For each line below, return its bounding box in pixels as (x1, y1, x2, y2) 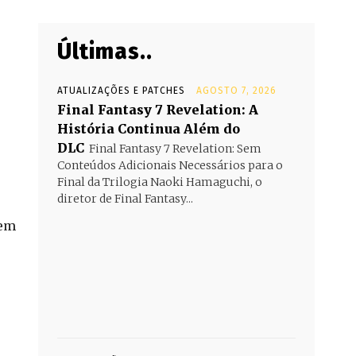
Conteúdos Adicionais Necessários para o (57, 158, 283, 172)
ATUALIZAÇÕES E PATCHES (57, 85, 185, 96)
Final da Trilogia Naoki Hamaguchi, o (57, 175, 262, 189)
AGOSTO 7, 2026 (196, 85, 277, 96)
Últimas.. (57, 38, 153, 64)
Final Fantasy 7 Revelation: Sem (89, 141, 261, 156)
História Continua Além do (57, 121, 240, 137)
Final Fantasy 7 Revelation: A (57, 102, 258, 118)
